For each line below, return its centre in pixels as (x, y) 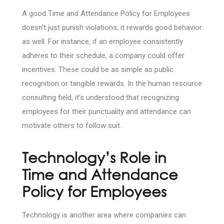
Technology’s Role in (94, 157)
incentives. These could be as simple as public (98, 69)
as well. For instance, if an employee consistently (102, 41)
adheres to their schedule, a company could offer (103, 55)
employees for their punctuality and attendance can (106, 111)
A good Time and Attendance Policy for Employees (106, 13)
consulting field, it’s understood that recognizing (100, 97)
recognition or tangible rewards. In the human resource (112, 83)
